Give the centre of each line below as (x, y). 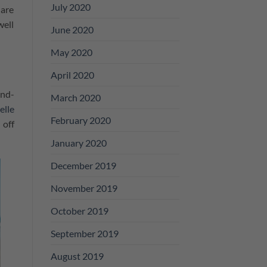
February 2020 (80, 120)
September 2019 (84, 233)
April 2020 (72, 74)
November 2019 (84, 188)
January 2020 (78, 142)
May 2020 (71, 52)
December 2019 (83, 165)
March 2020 (75, 97)
